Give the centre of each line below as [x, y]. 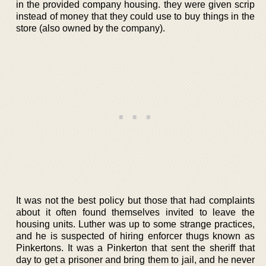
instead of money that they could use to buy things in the [135, 16]
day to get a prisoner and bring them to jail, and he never [135, 259]
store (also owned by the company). [91, 28]
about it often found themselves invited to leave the [135, 212]
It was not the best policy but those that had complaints [135, 200]
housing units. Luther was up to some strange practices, [135, 224]
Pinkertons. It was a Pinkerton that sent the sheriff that [135, 248]
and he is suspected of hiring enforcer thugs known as [135, 236]
